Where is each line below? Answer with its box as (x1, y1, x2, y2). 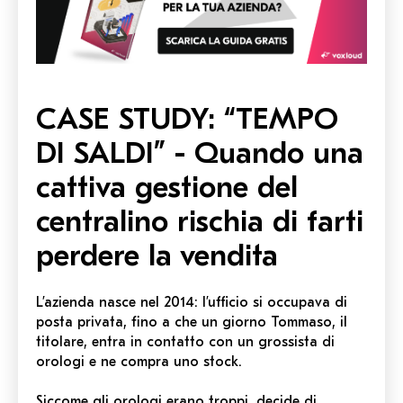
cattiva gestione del (36, 168, 298, 205)
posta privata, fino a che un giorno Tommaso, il (36, 313, 347, 330)
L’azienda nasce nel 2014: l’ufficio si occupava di (36, 293, 347, 310)
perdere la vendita (36, 237, 278, 273)
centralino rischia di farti (36, 202, 363, 239)
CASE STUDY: (36, 100, 215, 137)
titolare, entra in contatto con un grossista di (36, 333, 335, 350)
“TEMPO (224, 100, 338, 137)
